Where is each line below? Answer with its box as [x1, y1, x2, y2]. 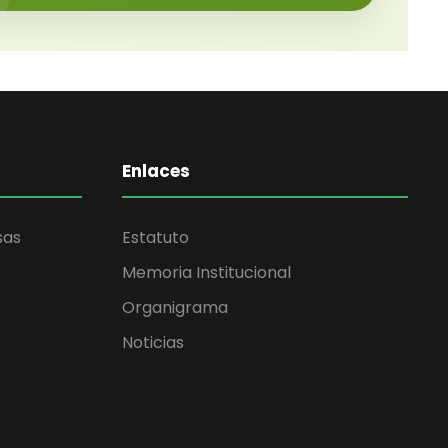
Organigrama [122, 296, 228, 320]
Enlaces [122, 159, 190, 184]
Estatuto [122, 226, 189, 250]
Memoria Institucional [122, 261, 291, 285]
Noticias [122, 331, 184, 355]
